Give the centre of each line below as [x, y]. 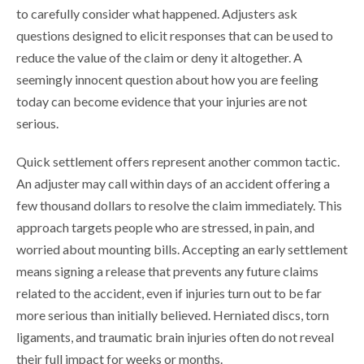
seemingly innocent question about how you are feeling [167, 80]
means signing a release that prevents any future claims [167, 271]
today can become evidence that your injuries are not [162, 102]
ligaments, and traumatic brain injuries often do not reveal [175, 337]
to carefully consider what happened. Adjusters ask [157, 14]
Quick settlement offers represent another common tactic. [178, 162]
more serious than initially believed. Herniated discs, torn [173, 315]
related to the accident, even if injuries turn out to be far [169, 293]
